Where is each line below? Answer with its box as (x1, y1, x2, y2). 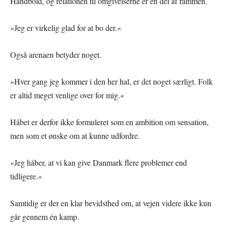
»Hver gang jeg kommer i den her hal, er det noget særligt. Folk (10, 76, 213, 87)
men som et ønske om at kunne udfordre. (10, 130, 140, 141)
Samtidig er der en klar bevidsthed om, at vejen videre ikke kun (10, 198, 211, 209)
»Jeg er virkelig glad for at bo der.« (10, 22, 121, 33)
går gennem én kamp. (10, 211, 79, 222)
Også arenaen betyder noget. (10, 49, 101, 60)
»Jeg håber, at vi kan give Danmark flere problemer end (10, 157, 187, 168)
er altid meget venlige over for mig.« (10, 90, 124, 101)
